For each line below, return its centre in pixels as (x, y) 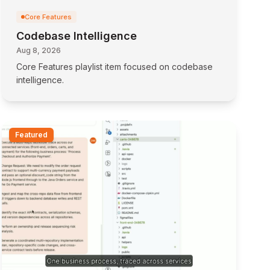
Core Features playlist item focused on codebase (114, 67)
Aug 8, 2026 (38, 50)
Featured (31, 135)
